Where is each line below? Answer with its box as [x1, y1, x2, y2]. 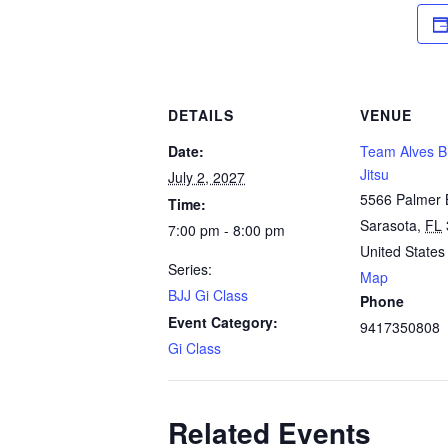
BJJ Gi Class [168, 285, 248, 305]
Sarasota [360, 215, 417, 235]
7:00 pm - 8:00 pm [168, 220, 285, 240]
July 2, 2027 [168, 167, 245, 187]
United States [360, 241, 445, 261]
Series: [168, 259, 212, 279]
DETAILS [168, 105, 234, 125]
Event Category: [168, 312, 278, 332]
